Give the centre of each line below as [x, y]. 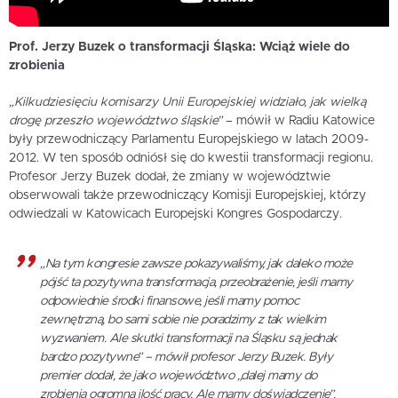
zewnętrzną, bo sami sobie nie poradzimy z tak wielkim [183, 320]
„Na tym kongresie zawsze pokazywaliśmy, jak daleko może [196, 264]
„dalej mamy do [277, 376]
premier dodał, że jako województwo [139, 376]
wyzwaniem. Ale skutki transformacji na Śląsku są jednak [189, 339]
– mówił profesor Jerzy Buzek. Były [237, 358]
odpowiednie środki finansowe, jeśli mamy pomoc [169, 302]
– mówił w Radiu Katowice [298, 121]
